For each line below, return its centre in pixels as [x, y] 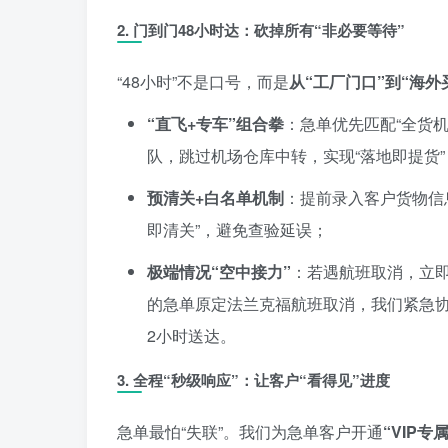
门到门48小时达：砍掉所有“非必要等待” [269, 29]
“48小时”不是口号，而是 [203, 81]
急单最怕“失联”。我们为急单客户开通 [250, 431]
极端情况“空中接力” [219, 271]
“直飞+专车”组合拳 [215, 123]
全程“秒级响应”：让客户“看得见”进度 [261, 379]
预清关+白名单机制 [215, 197]
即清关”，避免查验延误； [237, 229]
